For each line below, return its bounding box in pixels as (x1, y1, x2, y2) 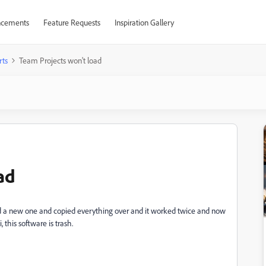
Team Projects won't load (19, 55, 102, 65)
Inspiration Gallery (114, 17, 174, 27)
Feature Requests (43, 17, 100, 27)
